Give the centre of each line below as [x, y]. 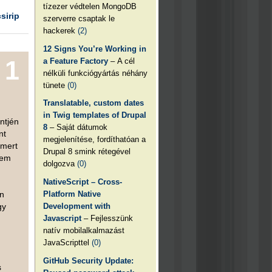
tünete [56, 85]
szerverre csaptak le [79, 18]
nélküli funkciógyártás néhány [96, 73]
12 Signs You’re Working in [95, 49]
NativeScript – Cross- [83, 182]
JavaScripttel [68, 242]
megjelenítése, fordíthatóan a [95, 140]
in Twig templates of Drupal [95, 115]
